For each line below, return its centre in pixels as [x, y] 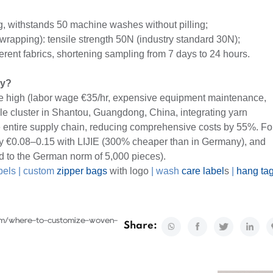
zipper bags [82, 171]
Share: [140, 226]
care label [203, 171]
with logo [128, 171]
